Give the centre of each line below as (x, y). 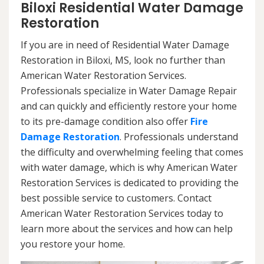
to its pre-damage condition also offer (105, 122)
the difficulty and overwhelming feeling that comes (132, 152)
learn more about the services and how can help (127, 229)
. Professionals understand (179, 137)
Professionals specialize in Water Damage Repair (129, 91)
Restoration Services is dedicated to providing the (130, 183)
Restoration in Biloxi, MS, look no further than (123, 60)
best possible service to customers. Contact (116, 198)
